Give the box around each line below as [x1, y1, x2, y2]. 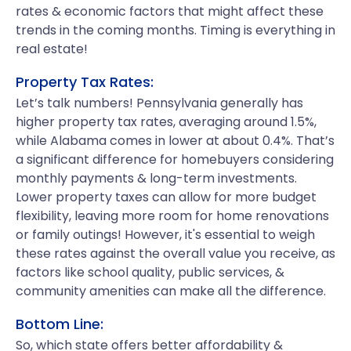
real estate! [16, 40, 88, 58]
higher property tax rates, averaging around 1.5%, [16, 113, 317, 131]
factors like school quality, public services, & [16, 263, 284, 281]
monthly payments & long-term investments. [16, 169, 297, 187]
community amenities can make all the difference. [16, 282, 326, 300]
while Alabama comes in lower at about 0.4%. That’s [16, 132, 335, 150]
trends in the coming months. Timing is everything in [16, 21, 335, 39]
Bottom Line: [16, 314, 103, 334]
